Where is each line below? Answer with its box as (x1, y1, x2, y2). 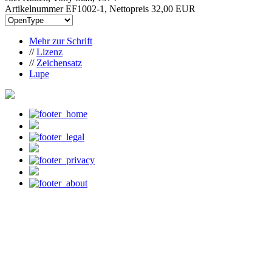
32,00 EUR (151, 3, 195, 14)
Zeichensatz (36, 57, 82, 68)
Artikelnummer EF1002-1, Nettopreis (5, 3, 151, 14)
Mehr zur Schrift (29, 35, 92, 46)
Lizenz (36, 46, 63, 57)
